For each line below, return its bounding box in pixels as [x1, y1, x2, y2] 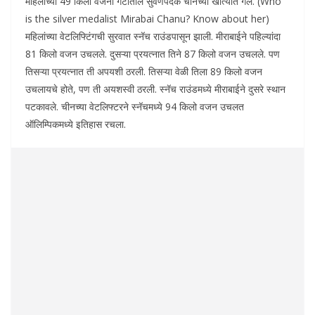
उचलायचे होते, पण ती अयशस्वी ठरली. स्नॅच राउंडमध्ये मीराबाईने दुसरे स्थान [25, 82, 285, 96]
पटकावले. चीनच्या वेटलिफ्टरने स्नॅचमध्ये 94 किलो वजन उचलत [25, 99, 244, 113]
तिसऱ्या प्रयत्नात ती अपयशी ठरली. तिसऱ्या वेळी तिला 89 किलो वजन [25, 64, 262, 78]
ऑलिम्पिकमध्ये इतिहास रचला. [25, 117, 126, 131]
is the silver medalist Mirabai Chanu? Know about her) [25, 11, 269, 25]
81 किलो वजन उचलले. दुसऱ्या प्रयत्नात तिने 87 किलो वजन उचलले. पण [25, 46, 280, 60]
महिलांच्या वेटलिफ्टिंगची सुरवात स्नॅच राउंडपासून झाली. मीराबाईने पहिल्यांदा [25, 29, 281, 43]
